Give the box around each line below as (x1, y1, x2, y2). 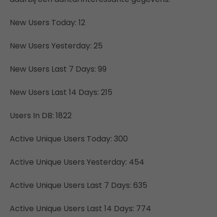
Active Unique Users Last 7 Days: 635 (10, 179, 147, 191)
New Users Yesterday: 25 (10, 40, 103, 51)
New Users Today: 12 (10, 16, 85, 28)
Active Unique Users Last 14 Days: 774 (10, 202, 151, 214)
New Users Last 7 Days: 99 (10, 63, 107, 75)
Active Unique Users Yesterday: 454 (10, 156, 144, 168)
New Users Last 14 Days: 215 (10, 86, 112, 98)
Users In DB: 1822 (10, 109, 72, 121)
